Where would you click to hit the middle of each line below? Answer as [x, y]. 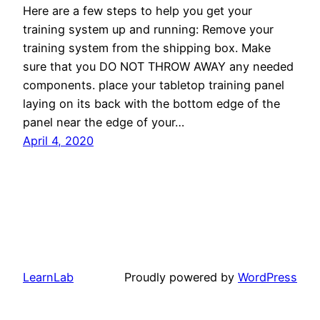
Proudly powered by [181, 277]
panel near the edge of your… [104, 122]
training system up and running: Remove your [148, 29]
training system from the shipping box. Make [147, 47]
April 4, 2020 [58, 140]
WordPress [267, 277]
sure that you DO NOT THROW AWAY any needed [158, 66]
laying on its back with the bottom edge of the [151, 103]
